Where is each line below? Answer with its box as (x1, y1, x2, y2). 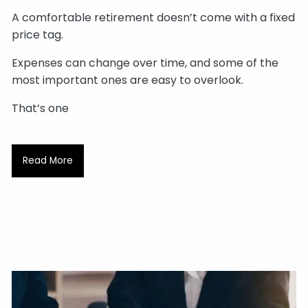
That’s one (12, 100, 69, 117)
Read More (22, 153, 73, 167)
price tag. (12, 27, 64, 43)
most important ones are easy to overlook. (12, 72, 244, 89)
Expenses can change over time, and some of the (12, 55, 279, 71)
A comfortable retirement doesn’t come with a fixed (12, 10, 296, 26)
